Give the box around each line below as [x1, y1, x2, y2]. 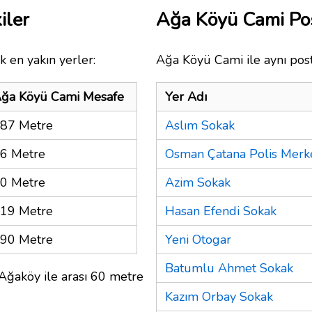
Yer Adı [165, 88, 207, 105]
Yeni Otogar [165, 231, 231, 248]
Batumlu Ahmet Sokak [165, 259, 293, 276]
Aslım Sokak [165, 116, 235, 134]
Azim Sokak [165, 173, 231, 191]
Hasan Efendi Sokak [165, 202, 276, 219]
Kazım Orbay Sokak [165, 288, 273, 305]
